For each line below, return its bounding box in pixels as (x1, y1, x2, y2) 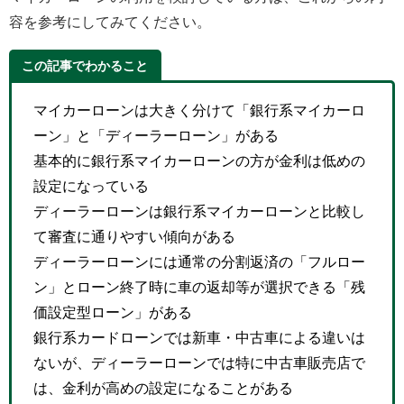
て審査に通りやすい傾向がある (33, 228, 235, 243)
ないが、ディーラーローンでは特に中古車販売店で (33, 354, 365, 370)
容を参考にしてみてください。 (9, 14, 211, 30)
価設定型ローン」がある (33, 304, 192, 319)
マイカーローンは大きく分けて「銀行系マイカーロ (33, 102, 365, 117)
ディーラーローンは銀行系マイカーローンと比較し (33, 203, 365, 218)
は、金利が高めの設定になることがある (33, 380, 293, 395)
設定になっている (33, 178, 149, 193)
